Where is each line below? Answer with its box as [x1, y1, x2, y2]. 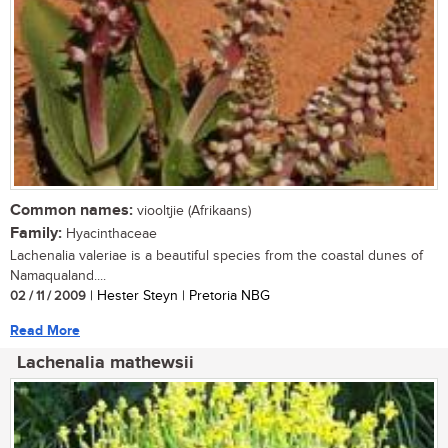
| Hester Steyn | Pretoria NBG [86, 287, 270, 304]
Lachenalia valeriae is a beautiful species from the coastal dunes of [10, 247, 423, 264]
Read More [10, 321, 80, 339]
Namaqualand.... [10, 267, 106, 284]
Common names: [10, 200, 133, 220]
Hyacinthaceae [62, 225, 157, 242]
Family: [10, 223, 62, 243]
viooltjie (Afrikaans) [133, 202, 251, 219]
